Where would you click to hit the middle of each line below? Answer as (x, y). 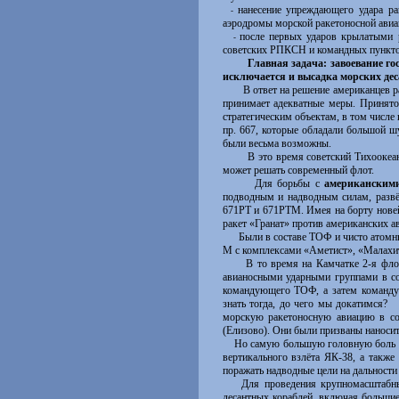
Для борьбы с (273, 183)
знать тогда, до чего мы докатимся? (305, 304)
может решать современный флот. (298, 170)
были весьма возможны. (277, 143)
